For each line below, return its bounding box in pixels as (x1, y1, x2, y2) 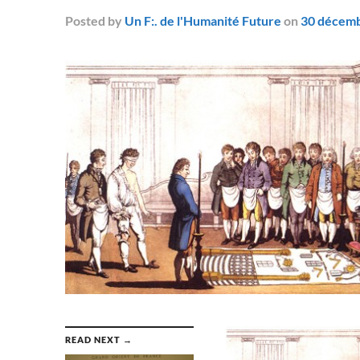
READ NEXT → (64, 333, 133, 345)
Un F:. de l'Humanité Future (124, 12, 281, 28)
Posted (64, 12, 105, 28)
